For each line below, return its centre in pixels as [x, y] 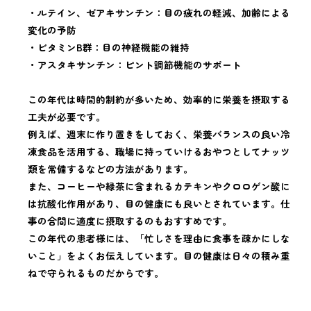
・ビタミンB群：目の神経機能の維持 [109, 48]
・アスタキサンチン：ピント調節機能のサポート [135, 65]
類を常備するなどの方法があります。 [110, 169]
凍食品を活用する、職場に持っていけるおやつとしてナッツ [159, 152]
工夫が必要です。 [67, 117]
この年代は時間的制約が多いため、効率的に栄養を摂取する [159, 100]
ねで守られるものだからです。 [96, 273]
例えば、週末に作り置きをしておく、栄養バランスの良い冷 [159, 134]
